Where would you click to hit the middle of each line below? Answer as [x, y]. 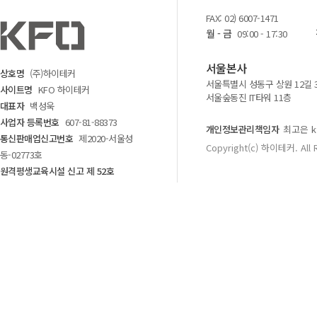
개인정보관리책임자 [243, 129]
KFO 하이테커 [64, 90]
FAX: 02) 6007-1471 [242, 18]
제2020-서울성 [106, 138]
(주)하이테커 [53, 73]
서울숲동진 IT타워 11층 [249, 97]
